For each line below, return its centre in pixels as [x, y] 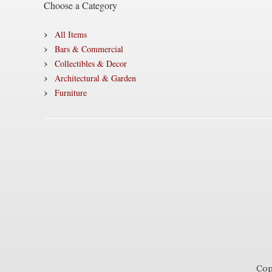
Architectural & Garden [95, 78]
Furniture [71, 93]
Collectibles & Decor [91, 63]
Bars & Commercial [89, 49]
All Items [71, 34]
